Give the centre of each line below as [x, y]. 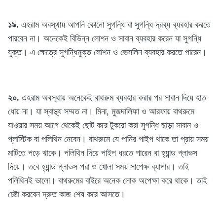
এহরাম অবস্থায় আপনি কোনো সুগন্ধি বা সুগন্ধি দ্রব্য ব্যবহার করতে [115, 24]
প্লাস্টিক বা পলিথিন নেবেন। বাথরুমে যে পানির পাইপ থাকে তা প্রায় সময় [108, 139]
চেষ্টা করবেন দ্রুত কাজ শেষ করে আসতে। [67, 194]
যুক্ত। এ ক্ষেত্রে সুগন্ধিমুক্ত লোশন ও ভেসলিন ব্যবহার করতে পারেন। [107, 52]
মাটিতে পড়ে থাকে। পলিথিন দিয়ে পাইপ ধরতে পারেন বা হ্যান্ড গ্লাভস [103, 153]
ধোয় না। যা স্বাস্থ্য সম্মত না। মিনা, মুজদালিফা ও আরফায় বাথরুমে [101, 111]
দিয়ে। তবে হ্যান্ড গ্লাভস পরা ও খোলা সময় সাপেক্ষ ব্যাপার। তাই [98, 166]
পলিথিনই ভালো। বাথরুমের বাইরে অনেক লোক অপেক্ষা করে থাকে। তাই [108, 180]
